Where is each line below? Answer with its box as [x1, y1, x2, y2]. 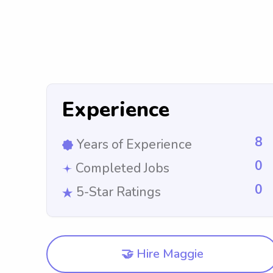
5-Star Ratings [76, 183, 161, 200]
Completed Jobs [76, 160, 169, 177]
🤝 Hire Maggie [121, 246, 204, 262]
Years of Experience [76, 136, 192, 153]
